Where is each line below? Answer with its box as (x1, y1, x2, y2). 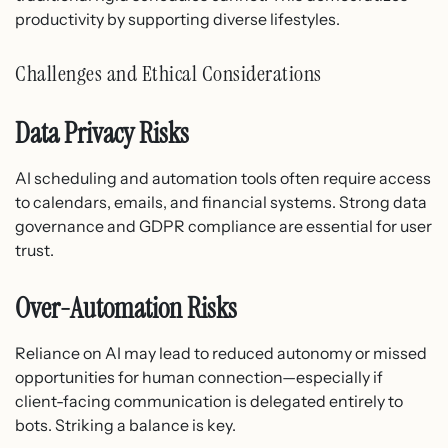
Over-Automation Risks (15, 290, 237, 328)
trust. (15, 240, 54, 261)
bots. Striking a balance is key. (15, 415, 236, 436)
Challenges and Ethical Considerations (15, 59, 322, 89)
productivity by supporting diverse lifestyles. (15, 9, 340, 30)
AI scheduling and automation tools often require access (15, 168, 431, 189)
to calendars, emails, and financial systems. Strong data (15, 192, 427, 213)
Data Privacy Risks (15, 115, 189, 153)
